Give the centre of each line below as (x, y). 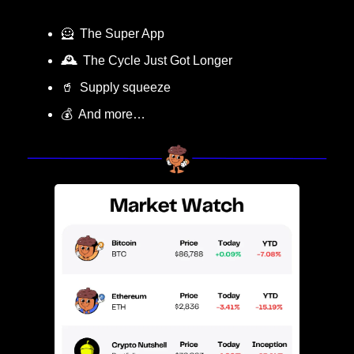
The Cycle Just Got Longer (154, 61)
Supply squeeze (122, 88)
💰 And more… (103, 115)
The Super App (119, 34)
